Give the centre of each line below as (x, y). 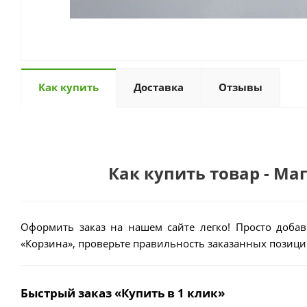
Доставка (159, 87)
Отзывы (241, 87)
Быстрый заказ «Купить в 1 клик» (123, 293)
